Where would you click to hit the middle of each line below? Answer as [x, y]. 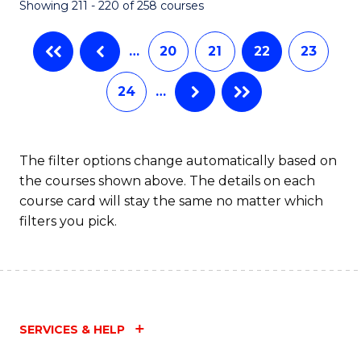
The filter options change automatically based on [178, 160]
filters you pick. [68, 221]
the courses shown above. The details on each [167, 180]
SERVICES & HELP [72, 329]
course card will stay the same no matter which [171, 201]
